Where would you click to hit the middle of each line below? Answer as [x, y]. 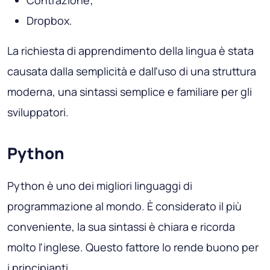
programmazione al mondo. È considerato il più [124, 206]
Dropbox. [49, 20]
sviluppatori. [38, 112]
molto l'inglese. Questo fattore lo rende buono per [133, 247]
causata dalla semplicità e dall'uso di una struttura [132, 71]
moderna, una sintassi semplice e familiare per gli [130, 91]
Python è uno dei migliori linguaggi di [100, 185]
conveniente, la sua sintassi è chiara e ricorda [121, 226]
